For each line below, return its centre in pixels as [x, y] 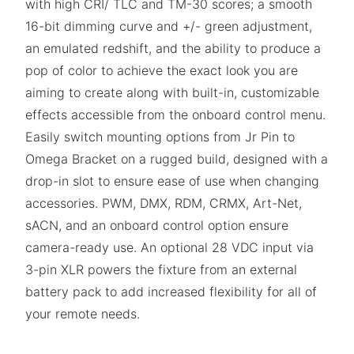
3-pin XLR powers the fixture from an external [161, 269]
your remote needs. [83, 314]
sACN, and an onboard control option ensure [157, 225]
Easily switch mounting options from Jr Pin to [160, 137]
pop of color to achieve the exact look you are [162, 70]
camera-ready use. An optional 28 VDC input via [169, 247]
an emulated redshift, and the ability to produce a [173, 48]
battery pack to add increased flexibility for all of [171, 292]
